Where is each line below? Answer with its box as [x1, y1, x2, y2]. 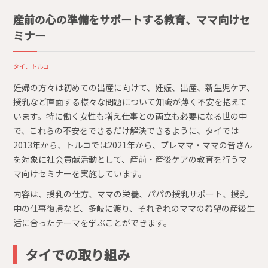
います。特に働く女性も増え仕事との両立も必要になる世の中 [13, 110, 247, 123]
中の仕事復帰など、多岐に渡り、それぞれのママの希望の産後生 [13, 202, 255, 215]
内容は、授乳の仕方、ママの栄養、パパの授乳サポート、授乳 [13, 188, 248, 200]
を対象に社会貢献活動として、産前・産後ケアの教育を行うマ [13, 153, 247, 166]
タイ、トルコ [13, 62, 49, 71]
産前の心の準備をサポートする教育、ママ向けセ [13, 11, 250, 28]
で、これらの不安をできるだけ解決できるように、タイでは [13, 124, 239, 137]
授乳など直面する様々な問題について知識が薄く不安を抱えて [13, 96, 247, 108]
